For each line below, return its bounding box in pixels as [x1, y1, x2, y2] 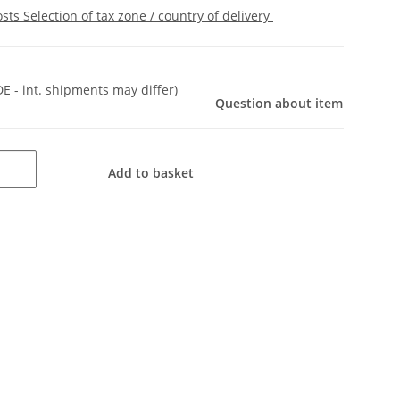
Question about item [215, 95, 343, 112]
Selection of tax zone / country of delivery [23, 7, 273, 25]
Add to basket [107, 164, 197, 182]
